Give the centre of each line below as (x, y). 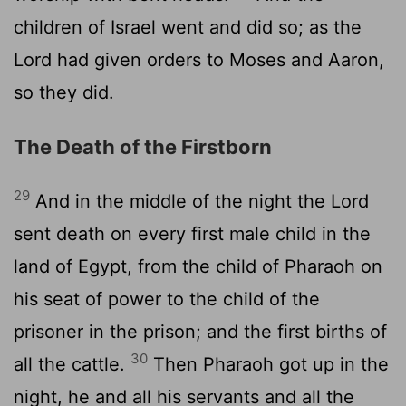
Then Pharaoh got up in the (268, 364)
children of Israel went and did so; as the (188, 27)
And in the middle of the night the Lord (199, 201)
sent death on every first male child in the (192, 233)
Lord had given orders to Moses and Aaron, (199, 59)
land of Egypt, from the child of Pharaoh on (198, 266)
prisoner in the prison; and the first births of (200, 331)
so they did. (64, 92)
